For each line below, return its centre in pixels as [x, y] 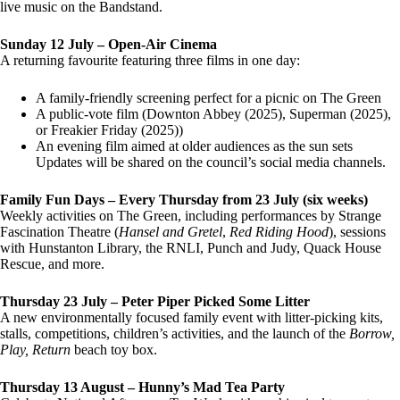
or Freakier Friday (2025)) [109, 129]
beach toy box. [114, 349]
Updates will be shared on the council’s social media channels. [211, 162]
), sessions [357, 231]
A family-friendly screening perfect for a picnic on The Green [208, 97]
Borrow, [372, 333]
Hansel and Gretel [171, 231]
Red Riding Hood [279, 231]
